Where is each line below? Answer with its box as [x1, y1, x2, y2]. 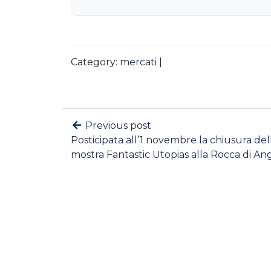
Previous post [83, 120, 151, 132]
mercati [120, 56, 157, 68]
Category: [71, 56, 120, 68]
